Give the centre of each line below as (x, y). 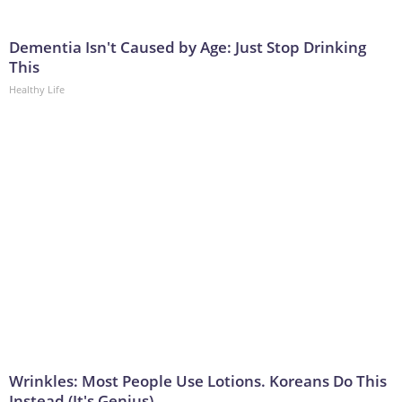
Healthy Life (37, 90)
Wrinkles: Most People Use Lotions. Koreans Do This (198, 381)
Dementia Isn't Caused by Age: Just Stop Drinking (188, 48)
